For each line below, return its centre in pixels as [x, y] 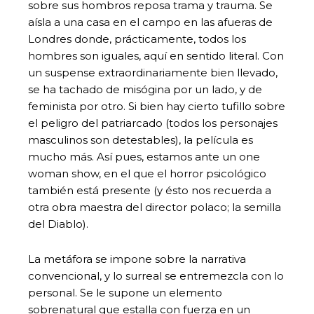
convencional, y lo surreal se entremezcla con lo [156, 275]
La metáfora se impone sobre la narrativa [137, 259]
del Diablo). [58, 224]
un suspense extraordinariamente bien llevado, [153, 72]
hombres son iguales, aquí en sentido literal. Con [156, 55]
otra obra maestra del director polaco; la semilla [155, 207]
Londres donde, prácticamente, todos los [137, 39]
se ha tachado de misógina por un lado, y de [145, 89]
